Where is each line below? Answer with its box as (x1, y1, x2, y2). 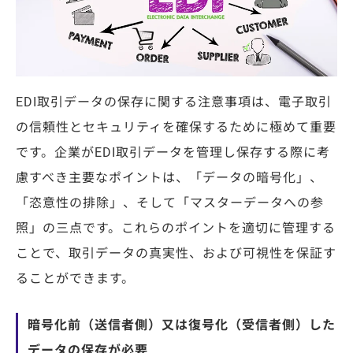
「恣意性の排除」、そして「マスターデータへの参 (16, 195, 324, 210)
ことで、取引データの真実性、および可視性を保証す (16, 245, 336, 261)
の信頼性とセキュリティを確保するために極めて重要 (16, 119, 336, 135)
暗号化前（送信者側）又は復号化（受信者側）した (28, 317, 336, 333)
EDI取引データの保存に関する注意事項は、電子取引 (16, 94, 332, 110)
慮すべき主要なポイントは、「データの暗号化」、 (16, 169, 323, 185)
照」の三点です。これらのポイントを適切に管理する (16, 220, 336, 236)
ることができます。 (16, 270, 135, 286)
